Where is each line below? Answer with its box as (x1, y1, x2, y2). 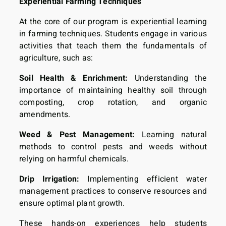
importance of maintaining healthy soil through (19, 84, 207, 96)
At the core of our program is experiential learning (19, 15, 207, 28)
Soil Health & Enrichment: (19, 72, 128, 84)
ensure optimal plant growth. (19, 197, 125, 209)
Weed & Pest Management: (19, 128, 135, 141)
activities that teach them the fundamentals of (19, 39, 207, 52)
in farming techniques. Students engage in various (19, 27, 207, 40)
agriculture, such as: (19, 51, 93, 64)
